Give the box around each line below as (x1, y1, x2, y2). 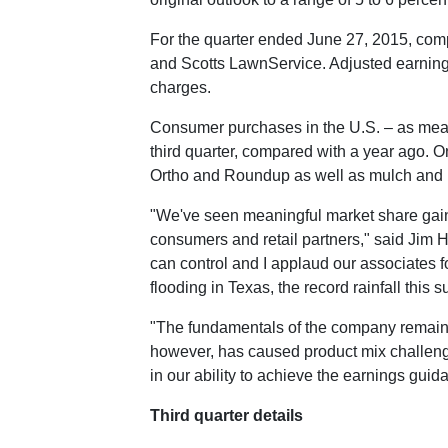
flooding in (150, 279, 228, 296)
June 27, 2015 (307, 31, 408, 48)
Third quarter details (150, 407, 303, 424)
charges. (150, 79, 211, 96)
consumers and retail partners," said (150, 231, 408, 248)
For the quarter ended (150, 31, 307, 48)
